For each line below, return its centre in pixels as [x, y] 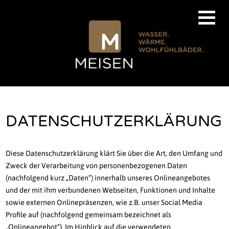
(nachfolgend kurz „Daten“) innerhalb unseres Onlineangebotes [108, 178]
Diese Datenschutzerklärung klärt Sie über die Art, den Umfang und [114, 154]
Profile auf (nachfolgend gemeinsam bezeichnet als [89, 215]
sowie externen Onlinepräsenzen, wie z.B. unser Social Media [104, 203]
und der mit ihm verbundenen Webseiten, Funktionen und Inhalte [111, 190]
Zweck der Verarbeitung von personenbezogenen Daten [97, 166]
